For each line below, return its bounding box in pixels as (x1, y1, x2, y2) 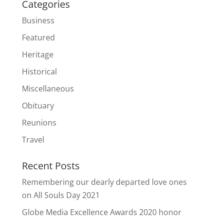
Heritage (21, 49, 54, 60)
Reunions (21, 117, 56, 128)
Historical (21, 66, 57, 77)
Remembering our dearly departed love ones (21, 177, 187, 188)
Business (21, 15, 54, 26)
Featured (21, 32, 55, 43)
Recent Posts (21, 159, 80, 173)
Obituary (21, 100, 54, 111)
